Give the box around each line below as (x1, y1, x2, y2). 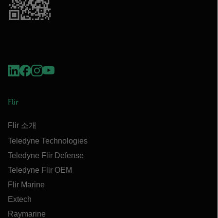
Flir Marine (8, 180, 45, 189)
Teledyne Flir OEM (8, 165, 72, 174)
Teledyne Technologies (8, 136, 88, 145)
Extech (8, 195, 32, 203)
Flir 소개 (8, 121, 36, 129)
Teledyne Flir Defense (8, 151, 84, 160)
